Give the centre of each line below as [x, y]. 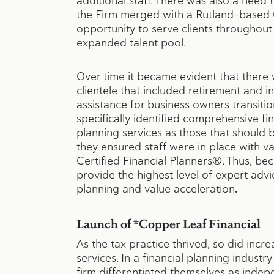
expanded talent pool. [131, 42]
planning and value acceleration [155, 188]
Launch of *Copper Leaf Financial [168, 223]
